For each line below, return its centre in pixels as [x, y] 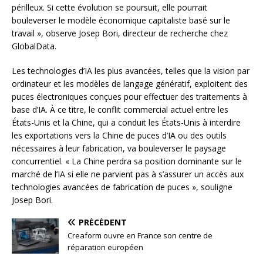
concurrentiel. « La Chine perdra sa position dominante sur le [127, 161]
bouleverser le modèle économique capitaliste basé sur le [121, 21]
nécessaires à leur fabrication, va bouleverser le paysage [119, 149]
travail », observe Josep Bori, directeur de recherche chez [120, 33]
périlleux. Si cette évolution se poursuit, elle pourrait [109, 8]
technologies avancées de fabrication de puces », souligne [122, 187]
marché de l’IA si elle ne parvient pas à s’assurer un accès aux [128, 174]
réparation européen [105, 247]
